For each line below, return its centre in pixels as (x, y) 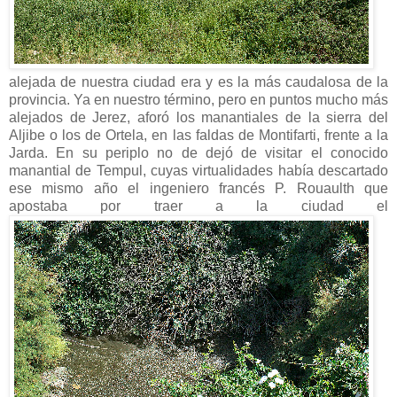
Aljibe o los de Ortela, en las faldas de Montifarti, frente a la (198, 135)
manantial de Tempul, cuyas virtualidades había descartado (198, 170)
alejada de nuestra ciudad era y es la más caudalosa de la (198, 82)
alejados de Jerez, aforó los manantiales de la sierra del (198, 117)
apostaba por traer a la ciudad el (198, 206)
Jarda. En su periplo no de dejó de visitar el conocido (198, 152)
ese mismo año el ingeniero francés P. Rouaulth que (198, 188)
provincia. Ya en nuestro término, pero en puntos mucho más (198, 99)
